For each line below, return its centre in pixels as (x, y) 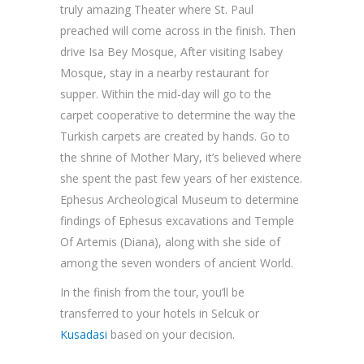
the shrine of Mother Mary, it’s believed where (181, 157)
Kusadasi (84, 334)
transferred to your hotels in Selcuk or (160, 313)
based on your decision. (171, 334)
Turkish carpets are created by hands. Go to (175, 136)
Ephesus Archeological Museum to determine (180, 199)
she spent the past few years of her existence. (181, 178)
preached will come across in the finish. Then (178, 30)
